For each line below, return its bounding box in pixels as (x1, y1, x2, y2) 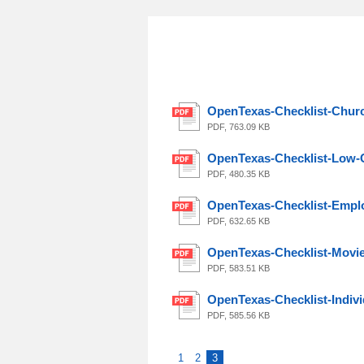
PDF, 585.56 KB (207, 310, 270, 320)
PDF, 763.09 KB (207, 122, 270, 132)
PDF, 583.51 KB (207, 263, 270, 273)
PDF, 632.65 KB (207, 216, 270, 226)
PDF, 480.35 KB (207, 169, 270, 179)
